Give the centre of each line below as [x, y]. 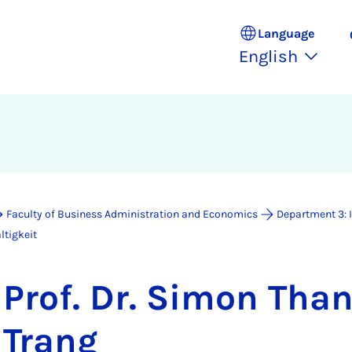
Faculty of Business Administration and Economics [132, 214]
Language [286, 33]
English [268, 57]
